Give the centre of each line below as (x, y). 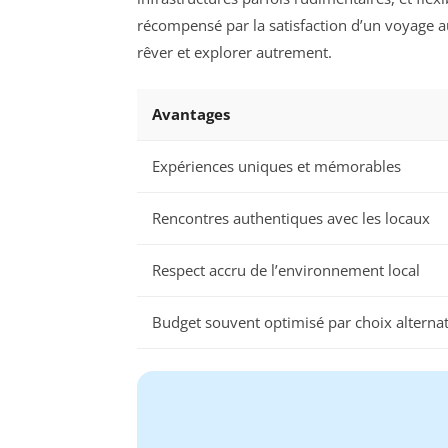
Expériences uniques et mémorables (276, 165)
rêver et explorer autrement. (234, 52)
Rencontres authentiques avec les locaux (291, 217)
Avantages (191, 113)
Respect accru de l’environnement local (286, 269)
